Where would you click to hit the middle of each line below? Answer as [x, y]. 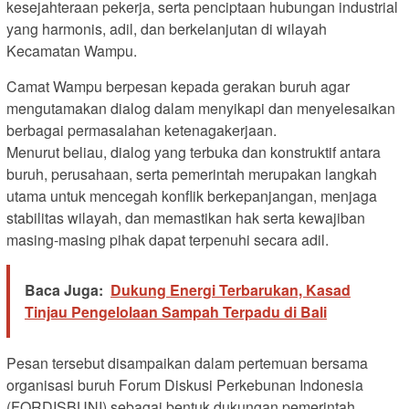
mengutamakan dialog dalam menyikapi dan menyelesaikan [201, 108]
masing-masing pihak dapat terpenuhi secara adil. [168, 239]
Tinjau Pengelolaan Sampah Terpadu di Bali [176, 311]
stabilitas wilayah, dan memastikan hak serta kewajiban [186, 217]
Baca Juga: [64, 289]
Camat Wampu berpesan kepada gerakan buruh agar [178, 86]
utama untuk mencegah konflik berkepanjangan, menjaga [192, 195]
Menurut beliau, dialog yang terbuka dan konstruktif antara [194, 152]
